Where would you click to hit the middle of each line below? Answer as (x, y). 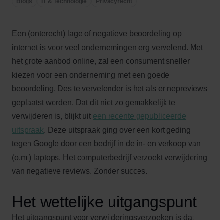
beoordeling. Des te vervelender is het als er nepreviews (110, 89)
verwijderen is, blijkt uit (52, 116)
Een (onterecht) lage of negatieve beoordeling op (97, 34)
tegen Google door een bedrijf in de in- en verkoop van (106, 144)
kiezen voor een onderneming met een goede (91, 75)
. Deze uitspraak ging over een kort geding (117, 130)
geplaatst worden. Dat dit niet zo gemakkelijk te (94, 102)
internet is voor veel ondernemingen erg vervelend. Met (107, 47)
